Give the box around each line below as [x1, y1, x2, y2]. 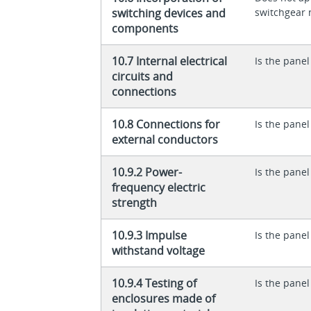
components [112, 20, 179, 36]
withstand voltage [112, 242, 205, 258]
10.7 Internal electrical [112, 53, 228, 69]
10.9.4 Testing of [112, 275, 197, 291]
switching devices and [112, 5, 226, 21]
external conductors [112, 131, 219, 147]
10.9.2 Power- [112, 164, 183, 180]
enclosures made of [112, 290, 216, 306]
